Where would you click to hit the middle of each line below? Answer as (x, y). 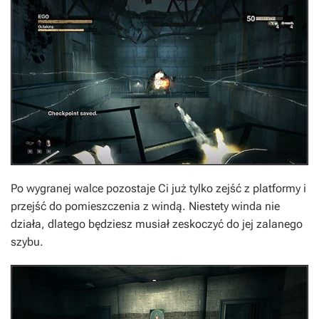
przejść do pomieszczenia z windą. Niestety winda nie (145, 206)
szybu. (27, 242)
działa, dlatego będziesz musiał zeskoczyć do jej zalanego (157, 224)
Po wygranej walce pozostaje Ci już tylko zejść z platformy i (158, 189)
